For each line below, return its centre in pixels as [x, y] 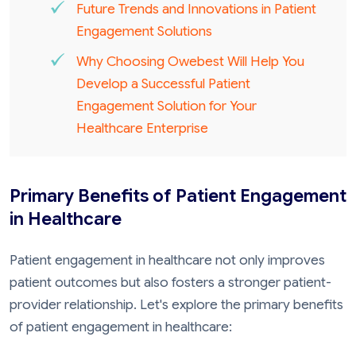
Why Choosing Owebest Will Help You [190, 62]
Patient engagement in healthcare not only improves [167, 260]
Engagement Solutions [144, 32]
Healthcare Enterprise [142, 129]
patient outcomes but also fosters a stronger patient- [170, 282]
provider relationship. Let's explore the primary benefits [176, 304]
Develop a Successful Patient [163, 84]
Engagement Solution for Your [166, 106]
